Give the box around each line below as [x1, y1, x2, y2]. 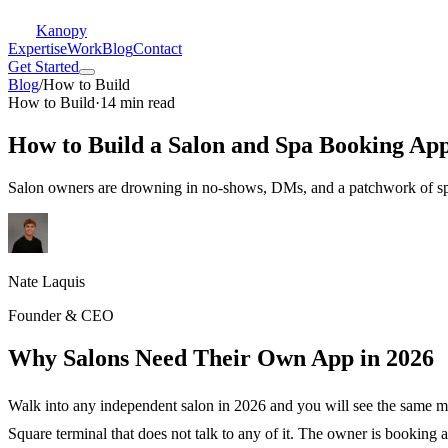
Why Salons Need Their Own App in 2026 [8, 344, 434, 371]
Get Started [8, 58, 79, 75]
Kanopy [36, 22, 87, 39]
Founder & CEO [8, 306, 114, 324]
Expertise [8, 40, 67, 57]
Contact [133, 40, 182, 57]
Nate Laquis [8, 272, 85, 290]
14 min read [100, 94, 175, 111]
